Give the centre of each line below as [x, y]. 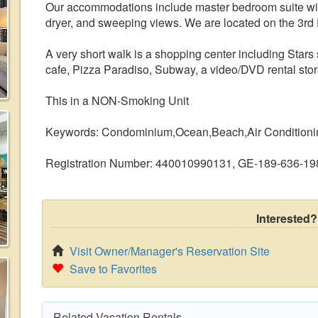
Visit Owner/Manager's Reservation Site [170, 251]
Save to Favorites [113, 269]
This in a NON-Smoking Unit [117, 100]
